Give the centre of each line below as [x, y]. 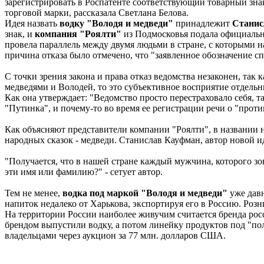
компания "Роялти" [78, 34]
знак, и [20, 34]
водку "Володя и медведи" [116, 23]
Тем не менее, [34, 193]
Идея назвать [32, 23]
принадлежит [203, 23]
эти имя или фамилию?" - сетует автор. [84, 171]
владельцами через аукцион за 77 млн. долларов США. [115, 235]
